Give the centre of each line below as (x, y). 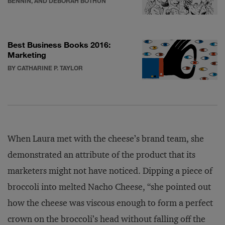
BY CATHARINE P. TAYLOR (45, 68)
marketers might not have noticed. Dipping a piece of (110, 171)
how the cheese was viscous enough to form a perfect (110, 203)
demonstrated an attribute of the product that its (101, 155)
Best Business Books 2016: (59, 44)
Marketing (27, 54)
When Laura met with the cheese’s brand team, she (106, 139)
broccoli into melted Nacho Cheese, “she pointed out (109, 187)
